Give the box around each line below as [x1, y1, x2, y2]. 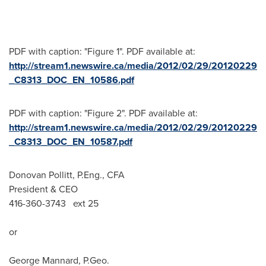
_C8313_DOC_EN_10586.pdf [9, 73, 134, 87]
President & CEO [9, 182, 78, 196]
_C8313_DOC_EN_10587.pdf [9, 135, 132, 148]
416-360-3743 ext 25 [9, 197, 99, 210]
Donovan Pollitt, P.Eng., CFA [9, 168, 125, 182]
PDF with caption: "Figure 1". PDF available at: [9, 45, 195, 58]
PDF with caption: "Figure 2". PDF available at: [9, 106, 198, 120]
